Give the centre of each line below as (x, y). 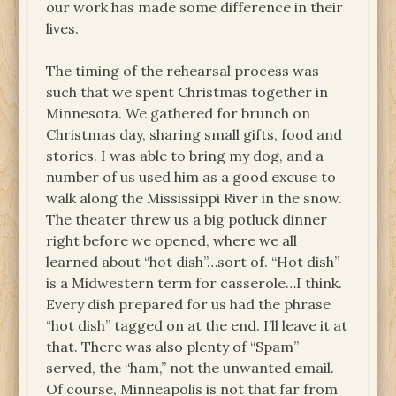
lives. (63, 29)
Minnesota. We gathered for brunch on (179, 114)
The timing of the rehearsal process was (183, 71)
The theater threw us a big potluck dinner (187, 220)
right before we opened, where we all (172, 241)
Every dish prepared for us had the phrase (189, 305)
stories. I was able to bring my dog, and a (185, 156)
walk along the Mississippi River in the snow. (194, 198)
